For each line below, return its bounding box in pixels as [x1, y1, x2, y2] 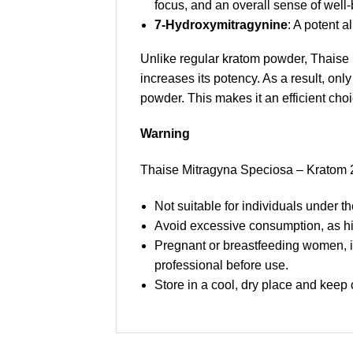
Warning [140, 127, 190, 141]
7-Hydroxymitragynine [154, 17, 288, 32]
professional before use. [154, 258, 288, 272]
